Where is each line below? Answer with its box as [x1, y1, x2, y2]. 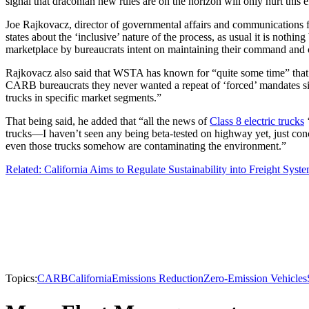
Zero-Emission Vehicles [203, 272, 307, 285]
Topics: [6, 272, 37, 285]
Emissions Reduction [112, 272, 203, 285]
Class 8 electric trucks [210, 115, 304, 128]
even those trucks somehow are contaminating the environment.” [6, 140, 286, 152]
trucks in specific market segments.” [6, 92, 161, 104]
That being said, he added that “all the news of [6, 115, 210, 128]
